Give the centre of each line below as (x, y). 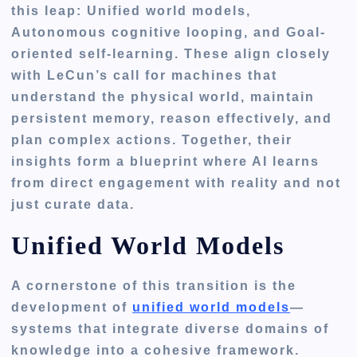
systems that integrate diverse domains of (171, 329)
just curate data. (73, 205)
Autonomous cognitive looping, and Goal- (169, 33)
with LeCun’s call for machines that (145, 76)
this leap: (49, 11)
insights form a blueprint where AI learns (166, 162)
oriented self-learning (93, 54)
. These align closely (253, 54)
